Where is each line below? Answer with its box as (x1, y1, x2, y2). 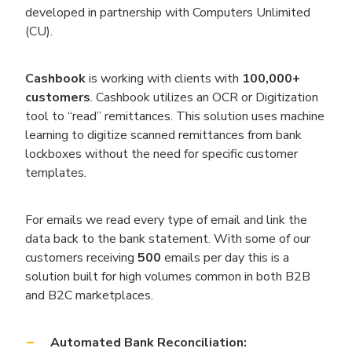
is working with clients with (86, 70, 242, 87)
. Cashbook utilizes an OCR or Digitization (90, 89, 318, 106)
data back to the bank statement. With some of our (25, 230, 310, 247)
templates (25, 164, 84, 181)
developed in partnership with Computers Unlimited (25, 4, 310, 21)
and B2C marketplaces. (25, 287, 153, 304)
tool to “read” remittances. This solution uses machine (25, 108, 324, 125)
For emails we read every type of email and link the (25, 211, 307, 229)
